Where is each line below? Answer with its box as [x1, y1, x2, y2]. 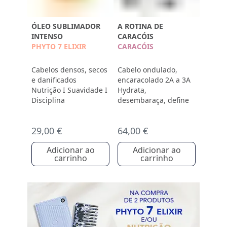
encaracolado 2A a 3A [118, 75, 191, 85]
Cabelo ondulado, [118, 65, 177, 74]
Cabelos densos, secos [31, 65, 107, 74]
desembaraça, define [118, 95, 189, 105]
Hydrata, [118, 85, 146, 95]
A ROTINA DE [118, 21, 163, 31]
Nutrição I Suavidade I [31, 85, 107, 95]
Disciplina [31, 95, 65, 105]
